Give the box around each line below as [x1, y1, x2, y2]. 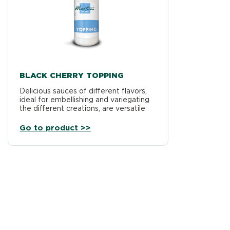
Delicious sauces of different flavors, [20, 86, 147, 95]
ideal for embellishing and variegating [20, 95, 150, 104]
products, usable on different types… [20, 112, 148, 121]
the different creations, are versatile [20, 104, 146, 112]
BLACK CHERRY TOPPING [20, 70, 124, 80]
